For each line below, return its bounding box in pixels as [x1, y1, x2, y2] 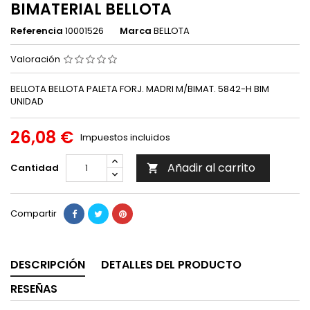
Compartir [10, 207, 57, 220]
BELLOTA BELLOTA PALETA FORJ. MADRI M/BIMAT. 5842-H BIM [10, 82, 269, 95]
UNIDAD [10, 95, 44, 108]
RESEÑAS [10, 281, 57, 297]
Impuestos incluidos [80, 131, 170, 144]
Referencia [10, 24, 63, 37]
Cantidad [10, 161, 59, 174]
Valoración [10, 53, 62, 66]
